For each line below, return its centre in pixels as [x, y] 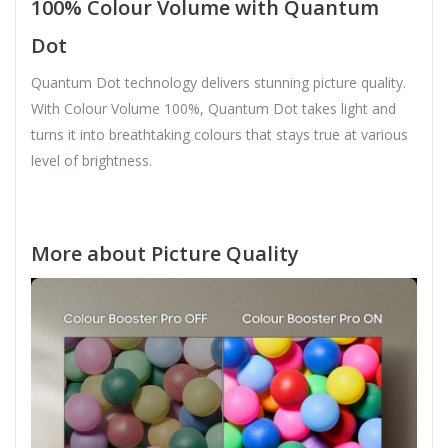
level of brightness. [91, 160]
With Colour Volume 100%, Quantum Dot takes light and [213, 108]
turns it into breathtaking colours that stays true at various [219, 134]
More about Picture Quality [165, 253]
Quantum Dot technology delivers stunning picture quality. [218, 82]
